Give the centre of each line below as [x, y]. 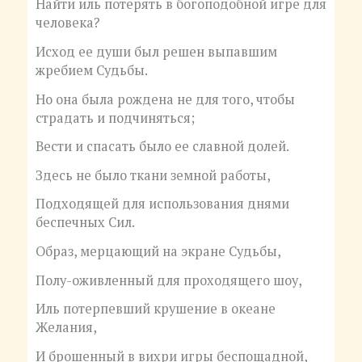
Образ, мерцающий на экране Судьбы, [158, 252]
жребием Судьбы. [91, 70]
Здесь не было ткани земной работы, [153, 175]
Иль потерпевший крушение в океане [155, 309]
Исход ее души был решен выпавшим [156, 51]
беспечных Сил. [85, 223]
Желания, [66, 328]
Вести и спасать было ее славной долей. [162, 147]
